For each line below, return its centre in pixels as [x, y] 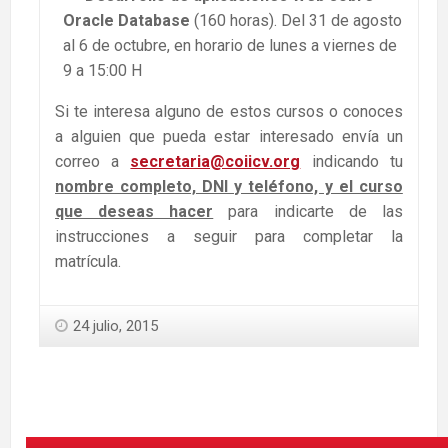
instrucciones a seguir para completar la [229, 237]
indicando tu [357, 162]
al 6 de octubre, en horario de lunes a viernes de [230, 46]
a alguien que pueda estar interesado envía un [229, 137]
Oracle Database [126, 21]
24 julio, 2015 [115, 326]
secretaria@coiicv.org [215, 162]
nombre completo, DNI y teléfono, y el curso [229, 187]
